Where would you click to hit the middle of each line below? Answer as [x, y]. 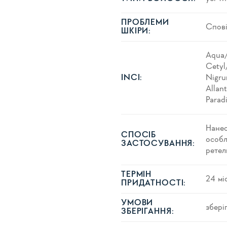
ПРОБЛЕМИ [145, 23]
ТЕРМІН [137, 175]
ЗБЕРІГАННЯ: [148, 212]
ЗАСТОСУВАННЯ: [158, 144]
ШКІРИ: [136, 31]
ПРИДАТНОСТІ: [154, 183]
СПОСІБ [139, 135]
